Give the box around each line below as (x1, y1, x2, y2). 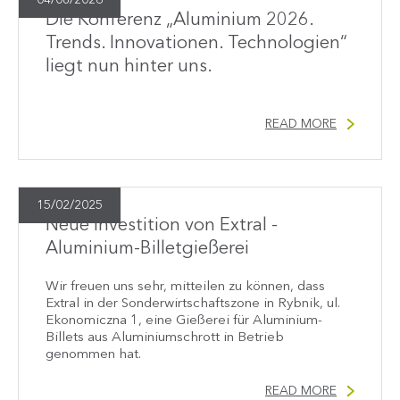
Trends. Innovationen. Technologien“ (46, 35, 347, 54)
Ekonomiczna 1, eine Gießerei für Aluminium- (46, 314, 322, 329)
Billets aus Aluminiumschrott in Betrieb (46, 331, 284, 346)
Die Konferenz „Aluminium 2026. (46, 12, 313, 30)
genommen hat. (46, 348, 141, 362)
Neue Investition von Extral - (46, 217, 278, 236)
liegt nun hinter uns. (46, 58, 212, 77)
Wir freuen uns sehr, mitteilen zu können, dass (46, 280, 325, 295)
